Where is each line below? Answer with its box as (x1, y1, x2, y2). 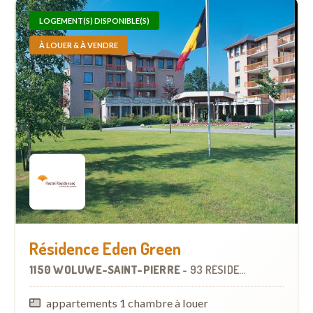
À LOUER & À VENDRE (39, 41, 118, 50)
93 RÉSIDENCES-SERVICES (189, 262, 239, 277)
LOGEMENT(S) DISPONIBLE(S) (39, 16, 150, 26)
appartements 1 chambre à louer (46, 296, 209, 310)
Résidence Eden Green (29, 237, 181, 259)
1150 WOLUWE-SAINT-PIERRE (29, 262, 183, 277)
